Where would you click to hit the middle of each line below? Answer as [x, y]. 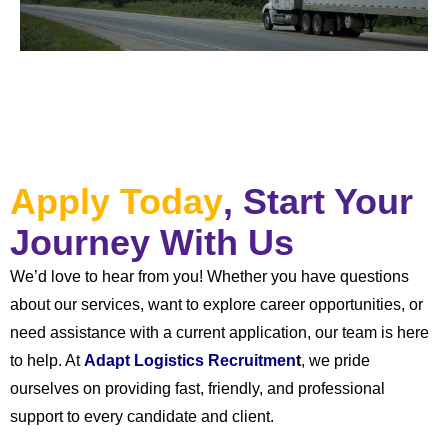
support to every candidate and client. [142, 416]
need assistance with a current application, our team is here [219, 332]
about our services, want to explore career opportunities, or [216, 304]
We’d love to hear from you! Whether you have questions [209, 276]
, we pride [335, 360]
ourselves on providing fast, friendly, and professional [197, 388]
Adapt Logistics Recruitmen [190, 360]
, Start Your [318, 201]
